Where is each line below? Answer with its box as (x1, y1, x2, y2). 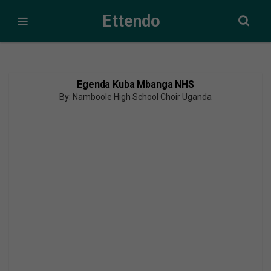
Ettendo (102, 11, 160, 31)
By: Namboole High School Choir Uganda (59, 92, 212, 102)
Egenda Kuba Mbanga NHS (77, 79, 194, 90)
